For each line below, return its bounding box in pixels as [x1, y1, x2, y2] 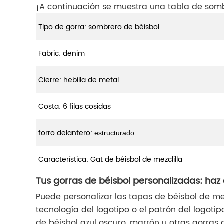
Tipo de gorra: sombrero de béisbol [38, 21, 159, 33]
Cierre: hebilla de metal [38, 74, 119, 86]
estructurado [94, 129, 134, 137]
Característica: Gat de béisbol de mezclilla [38, 154, 182, 166]
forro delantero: [38, 127, 94, 139]
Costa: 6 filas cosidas [38, 101, 111, 113]
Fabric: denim [38, 48, 85, 60]
